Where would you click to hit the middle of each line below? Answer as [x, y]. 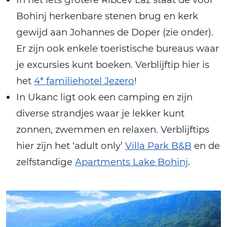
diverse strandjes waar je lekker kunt [100, 113]
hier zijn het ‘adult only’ [71, 146]
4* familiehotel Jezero [84, 81]
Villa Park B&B [158, 146]
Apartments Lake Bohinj [131, 162]
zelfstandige [46, 162]
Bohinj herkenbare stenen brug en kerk [107, 16]
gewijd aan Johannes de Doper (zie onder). [115, 32]
